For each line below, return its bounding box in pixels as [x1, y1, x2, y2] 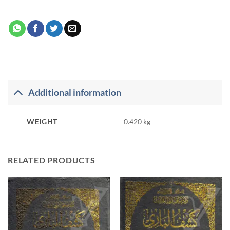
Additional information [28, 87, 122, 98]
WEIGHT [26, 117, 58, 126]
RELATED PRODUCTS [8, 155, 95, 165]
